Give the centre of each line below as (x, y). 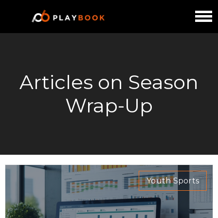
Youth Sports (173, 181)
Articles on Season (109, 82)
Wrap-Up (109, 105)
